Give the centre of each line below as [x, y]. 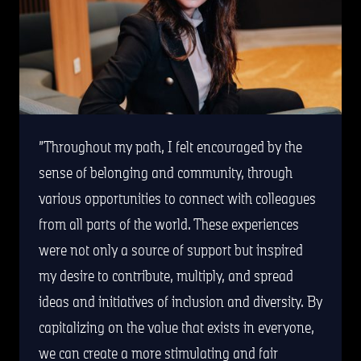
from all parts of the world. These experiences [169, 224]
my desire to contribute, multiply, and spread [166, 275]
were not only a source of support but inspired [171, 249]
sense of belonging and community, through [166, 172]
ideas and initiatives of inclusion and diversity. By [180, 301]
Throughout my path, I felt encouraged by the [173, 146]
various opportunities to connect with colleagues [177, 198]
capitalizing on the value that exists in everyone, [176, 327]
